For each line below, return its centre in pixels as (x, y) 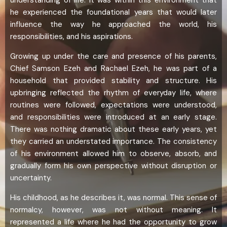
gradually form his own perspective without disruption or (113, 166)
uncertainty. (31, 178)
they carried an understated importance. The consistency (113, 142)
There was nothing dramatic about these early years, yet (113, 129)
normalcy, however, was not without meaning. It (113, 210)
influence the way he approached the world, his (113, 25)
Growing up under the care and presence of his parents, (113, 56)
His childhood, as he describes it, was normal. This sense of (113, 198)
